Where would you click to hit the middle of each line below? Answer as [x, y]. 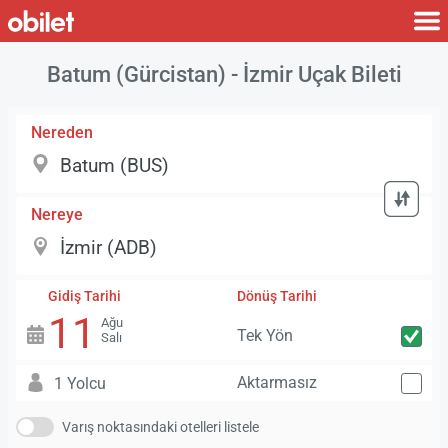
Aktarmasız [276, 382]
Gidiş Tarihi [85, 296]
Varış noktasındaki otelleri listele [160, 427]
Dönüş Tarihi [276, 296]
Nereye [57, 215]
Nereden [62, 132]
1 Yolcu [80, 383]
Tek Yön [264, 335]
